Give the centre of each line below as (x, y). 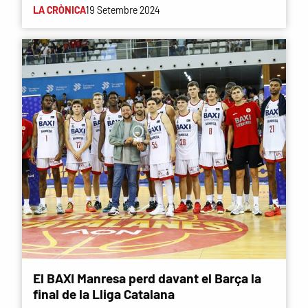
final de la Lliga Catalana (104, 294)
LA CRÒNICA (59, 10)
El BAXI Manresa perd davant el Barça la (147, 278)
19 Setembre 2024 (123, 10)
